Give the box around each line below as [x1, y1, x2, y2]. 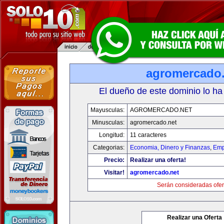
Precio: [103, 156, 124, 163]
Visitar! [103, 169, 124, 176]
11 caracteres [129, 131, 166, 138]
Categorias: [92, 144, 124, 151]
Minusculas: [91, 119, 124, 126]
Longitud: [98, 131, 124, 138]
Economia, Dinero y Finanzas [129, 144, 210, 151]
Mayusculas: [90, 106, 124, 113]
